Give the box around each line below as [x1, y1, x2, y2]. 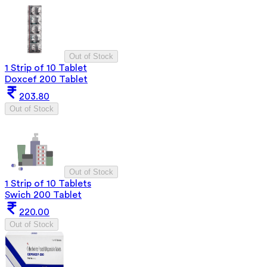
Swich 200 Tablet [5, 190, 82, 200]
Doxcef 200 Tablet [5, 74, 88, 84]
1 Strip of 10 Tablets [5, 178, 91, 188]
